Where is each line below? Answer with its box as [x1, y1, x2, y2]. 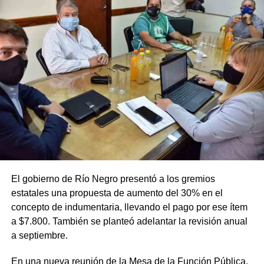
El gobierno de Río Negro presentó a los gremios [11, 173, 215, 184]
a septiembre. [11, 230, 68, 240]
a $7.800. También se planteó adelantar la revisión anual [11, 216, 247, 226]
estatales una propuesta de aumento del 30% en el [11, 187, 223, 198]
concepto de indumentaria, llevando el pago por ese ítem [11, 202, 247, 212]
